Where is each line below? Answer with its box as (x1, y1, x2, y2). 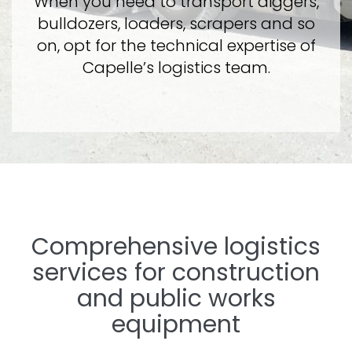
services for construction (32, 256, 320, 289)
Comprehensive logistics (31, 230, 321, 263)
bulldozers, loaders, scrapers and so (37, 13, 315, 35)
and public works (76, 282, 276, 315)
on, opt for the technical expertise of (36, 35, 316, 57)
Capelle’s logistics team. (82, 57, 270, 79)
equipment (112, 308, 240, 341)
